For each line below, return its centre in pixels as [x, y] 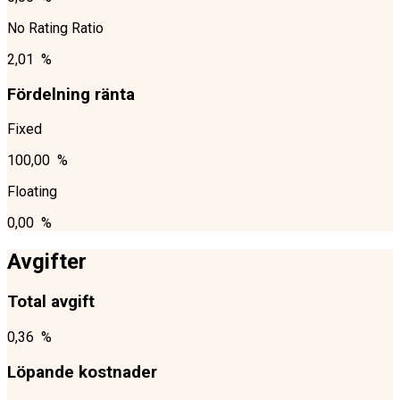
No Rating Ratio [55, 28]
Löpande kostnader [82, 372]
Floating [32, 192]
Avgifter [47, 262]
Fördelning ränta [71, 94]
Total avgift [51, 302]
